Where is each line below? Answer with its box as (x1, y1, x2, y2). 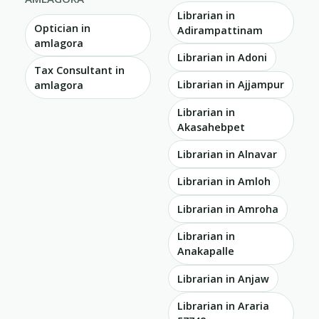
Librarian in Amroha (177, 202, 278, 216)
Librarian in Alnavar (177, 147, 277, 162)
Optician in (34, 21, 90, 35)
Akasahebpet (177, 120, 245, 134)
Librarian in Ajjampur (177, 78, 284, 92)
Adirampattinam (177, 23, 263, 37)
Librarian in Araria (177, 298, 269, 313)
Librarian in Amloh (177, 174, 271, 189)
